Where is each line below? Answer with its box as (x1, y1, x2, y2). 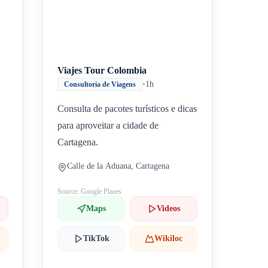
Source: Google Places (57, 187, 122, 196)
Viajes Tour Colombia (57, 65, 147, 75)
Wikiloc (154, 234, 183, 243)
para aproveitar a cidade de (57, 120, 159, 130)
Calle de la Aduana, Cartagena (67, 162, 170, 170)
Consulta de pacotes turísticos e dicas (57, 103, 197, 114)
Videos (157, 204, 181, 213)
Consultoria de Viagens (64, 80, 136, 89)
